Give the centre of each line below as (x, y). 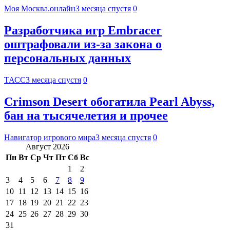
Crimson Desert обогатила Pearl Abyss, (109, 101)
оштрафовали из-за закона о (83, 44)
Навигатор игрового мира (50, 137)
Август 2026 (47, 146)
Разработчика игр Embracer (83, 31)
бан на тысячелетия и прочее (86, 115)
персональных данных (68, 58)
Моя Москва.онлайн (40, 9)
